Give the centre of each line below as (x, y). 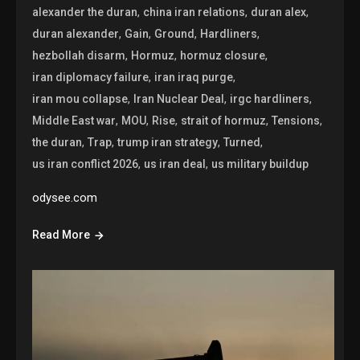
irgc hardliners (270, 98)
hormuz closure (223, 55)
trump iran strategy (168, 142)
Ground (175, 33)
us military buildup (260, 164)
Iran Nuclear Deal (179, 98)
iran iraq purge (194, 77)
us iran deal (175, 164)
